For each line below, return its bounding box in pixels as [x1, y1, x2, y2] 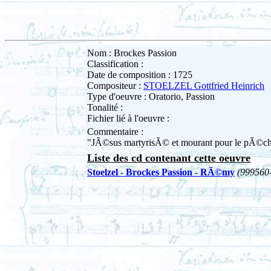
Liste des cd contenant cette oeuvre [87, 152, 250, 165]
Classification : [87, 59, 143, 70]
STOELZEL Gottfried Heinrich [143, 80, 264, 91]
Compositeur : [87, 80, 143, 91]
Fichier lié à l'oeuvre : [87, 113, 169, 124]
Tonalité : [87, 102, 123, 113]
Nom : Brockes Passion [87, 48, 177, 59]
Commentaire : [87, 126, 143, 137]
